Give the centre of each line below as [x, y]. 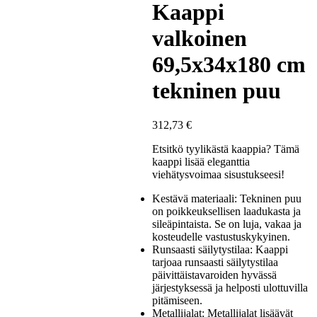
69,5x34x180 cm [229, 64]
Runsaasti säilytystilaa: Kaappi [220, 250]
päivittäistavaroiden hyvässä [215, 275]
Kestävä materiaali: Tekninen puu [227, 199]
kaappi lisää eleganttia [201, 162]
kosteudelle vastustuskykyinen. [221, 237]
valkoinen [200, 38]
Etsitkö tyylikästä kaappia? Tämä [226, 149]
